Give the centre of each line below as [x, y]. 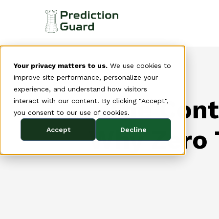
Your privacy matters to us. [61, 66]
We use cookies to [139, 66]
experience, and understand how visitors [80, 89]
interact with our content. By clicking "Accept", [91, 101]
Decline [133, 130]
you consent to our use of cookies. [72, 112]
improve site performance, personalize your [86, 77]
